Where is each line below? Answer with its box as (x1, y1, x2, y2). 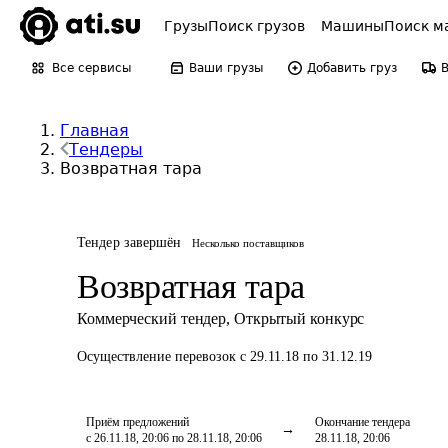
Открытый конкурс (233, 310, 365, 327)
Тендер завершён (77, 235, 182, 250)
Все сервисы (52, 61, 131, 75)
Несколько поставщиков (191, 237, 304, 249)
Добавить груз (307, 61, 397, 75)
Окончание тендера (315, 415, 410, 429)
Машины (321, 18, 384, 34)
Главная (60, 121, 129, 140)
